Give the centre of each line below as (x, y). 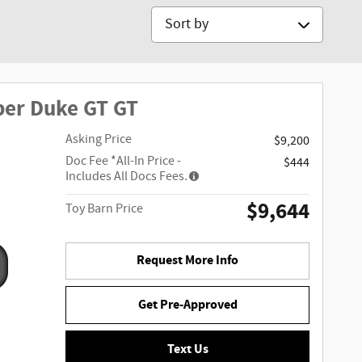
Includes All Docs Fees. (127, 176)
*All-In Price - (146, 161)
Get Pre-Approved (187, 305)
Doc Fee (88, 161)
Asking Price (99, 139)
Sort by (173, 17)
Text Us (187, 350)
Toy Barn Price (105, 208)
